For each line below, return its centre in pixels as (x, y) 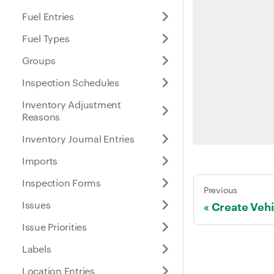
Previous (220, 189)
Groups (39, 60)
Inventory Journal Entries (78, 138)
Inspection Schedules (71, 82)
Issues (36, 204)
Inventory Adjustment (72, 104)
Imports (40, 160)
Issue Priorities (54, 226)
